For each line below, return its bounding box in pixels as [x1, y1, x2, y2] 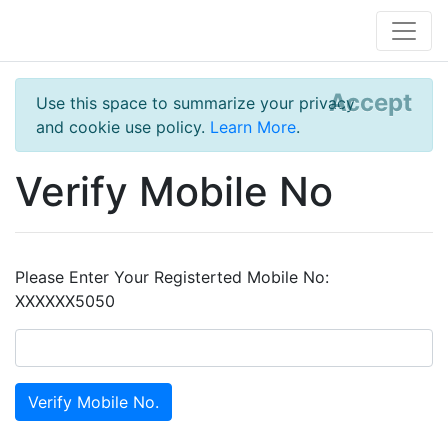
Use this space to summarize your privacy [36, 93, 355, 113]
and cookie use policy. [36, 117, 210, 137]
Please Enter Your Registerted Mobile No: [15, 267, 329, 287]
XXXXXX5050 [15, 291, 115, 311]
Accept [329, 88, 412, 117]
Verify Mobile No [15, 167, 333, 216]
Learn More [210, 117, 296, 137]
